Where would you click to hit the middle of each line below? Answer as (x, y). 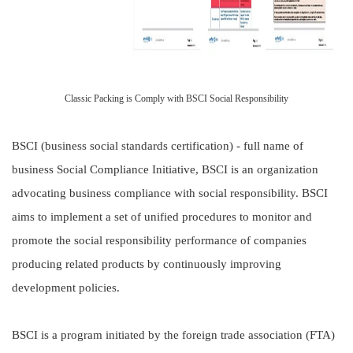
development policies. (66, 288)
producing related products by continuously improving (147, 264)
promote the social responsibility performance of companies (159, 240)
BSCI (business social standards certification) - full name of (158, 146)
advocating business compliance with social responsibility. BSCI (170, 193)
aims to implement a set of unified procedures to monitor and (162, 217)
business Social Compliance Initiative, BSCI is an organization (165, 169)
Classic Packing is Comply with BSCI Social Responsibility (176, 98)
